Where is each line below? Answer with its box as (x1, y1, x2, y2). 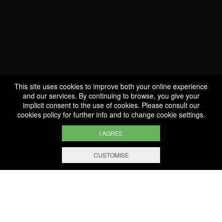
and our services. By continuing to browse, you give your (22, 91, 200, 101)
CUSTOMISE (93, 151, 129, 159)
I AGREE (99, 129, 123, 137)
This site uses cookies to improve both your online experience (14, 81, 208, 91)
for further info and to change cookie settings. (60, 110, 205, 119)
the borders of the (14, 27, 77, 37)
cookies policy (17, 110, 61, 119)
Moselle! (14, 36, 44, 46)
